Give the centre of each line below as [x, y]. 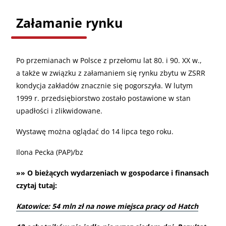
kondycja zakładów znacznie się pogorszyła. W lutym [104, 85]
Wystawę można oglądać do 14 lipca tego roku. [95, 131]
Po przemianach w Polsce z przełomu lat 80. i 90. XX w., [109, 60]
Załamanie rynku [69, 22]
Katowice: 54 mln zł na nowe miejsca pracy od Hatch [107, 206]
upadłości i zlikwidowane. [59, 110]
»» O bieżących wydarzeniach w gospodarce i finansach [112, 173]
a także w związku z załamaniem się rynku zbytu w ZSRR [111, 73]
